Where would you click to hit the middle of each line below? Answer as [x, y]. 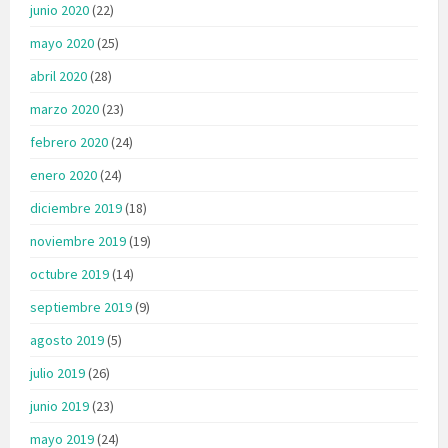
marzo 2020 [64, 108]
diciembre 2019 [76, 207]
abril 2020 [58, 75]
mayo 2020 [62, 42]
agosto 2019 [67, 339]
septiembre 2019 [81, 306]
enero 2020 [63, 174]
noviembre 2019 [78, 240]
